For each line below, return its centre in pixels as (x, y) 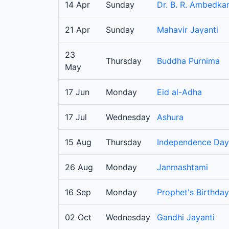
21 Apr (77, 30)
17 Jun (77, 92)
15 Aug (78, 142)
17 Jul (76, 117)
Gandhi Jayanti (186, 217)
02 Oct (78, 217)
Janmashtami (182, 167)
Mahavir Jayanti (188, 30)
